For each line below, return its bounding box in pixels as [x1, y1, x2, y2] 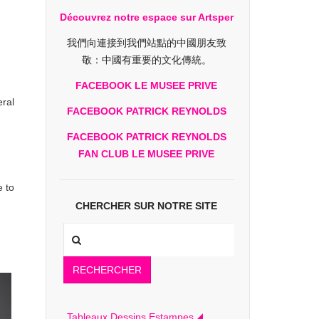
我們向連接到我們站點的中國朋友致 [66, 37, 226, 48]
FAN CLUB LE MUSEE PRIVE [78, 148, 214, 159]
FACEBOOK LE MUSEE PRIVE [75, 80, 217, 91]
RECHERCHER [72, 264, 142, 276]
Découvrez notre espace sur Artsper [59, 11, 234, 23]
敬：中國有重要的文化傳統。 [81, 54, 211, 66]
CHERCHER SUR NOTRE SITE [75, 200, 217, 211]
